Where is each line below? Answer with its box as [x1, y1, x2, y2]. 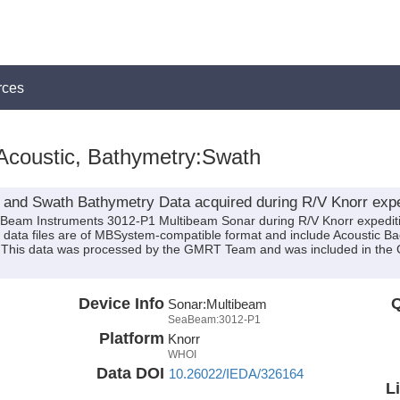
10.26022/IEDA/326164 [168, 365, 304, 381]
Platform [98, 329, 164, 347]
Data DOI [96, 363, 164, 382]
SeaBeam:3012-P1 [167, 312, 261, 326]
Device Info [78, 294, 164, 312]
